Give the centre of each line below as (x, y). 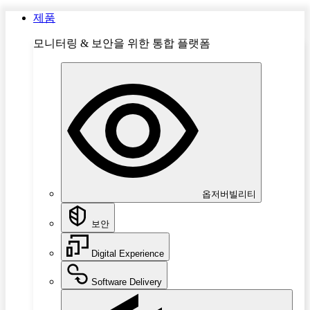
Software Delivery (125, 282)
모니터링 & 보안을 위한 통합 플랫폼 (122, 43)
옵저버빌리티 (228, 194)
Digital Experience (126, 254)
